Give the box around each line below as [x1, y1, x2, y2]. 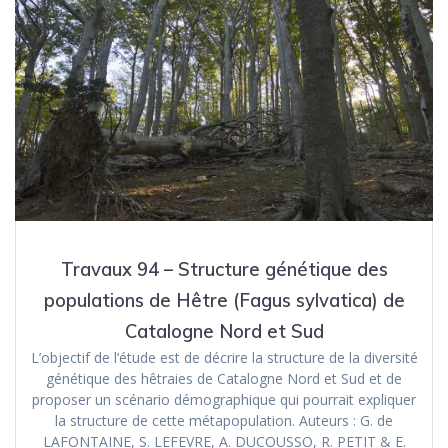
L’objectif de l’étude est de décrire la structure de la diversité [30, 348, 418, 368]
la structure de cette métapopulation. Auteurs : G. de [55, 411, 393, 431]
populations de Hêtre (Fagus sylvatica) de [43, 289, 405, 313]
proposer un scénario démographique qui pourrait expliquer [32, 390, 416, 410]
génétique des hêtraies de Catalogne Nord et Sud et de [46, 369, 402, 389]
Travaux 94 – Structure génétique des [60, 258, 388, 282]
